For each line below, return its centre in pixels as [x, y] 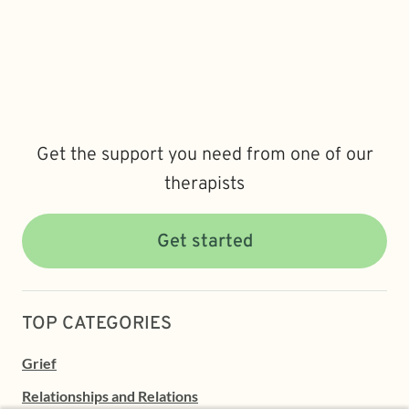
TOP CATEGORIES [97, 324]
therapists [204, 184]
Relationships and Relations [110, 395]
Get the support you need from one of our [204, 155]
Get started [204, 241]
